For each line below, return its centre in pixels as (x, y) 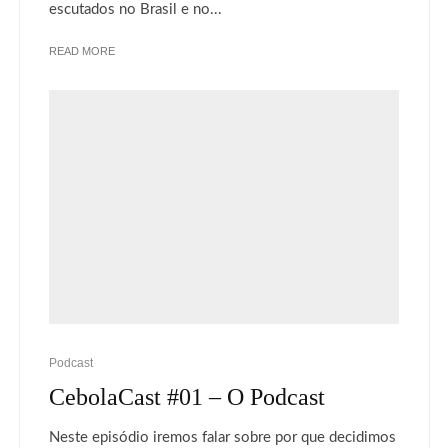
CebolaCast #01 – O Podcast (187, 396)
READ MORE (82, 51)
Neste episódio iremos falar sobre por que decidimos (222, 437)
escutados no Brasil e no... (135, 9)
